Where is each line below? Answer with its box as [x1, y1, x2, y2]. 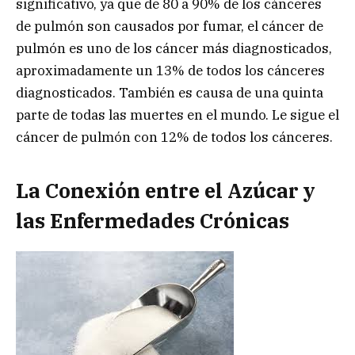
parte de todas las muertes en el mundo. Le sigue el [16, 106, 339, 124]
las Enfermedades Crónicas [16, 207, 289, 234]
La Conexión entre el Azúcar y [16, 177, 315, 204]
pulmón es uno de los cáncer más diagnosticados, [16, 40, 332, 58]
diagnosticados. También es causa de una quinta [16, 84, 323, 102]
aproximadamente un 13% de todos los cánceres [16, 62, 325, 80]
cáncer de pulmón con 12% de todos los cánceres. [16, 128, 333, 147]
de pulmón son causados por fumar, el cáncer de [16, 17, 323, 36]
